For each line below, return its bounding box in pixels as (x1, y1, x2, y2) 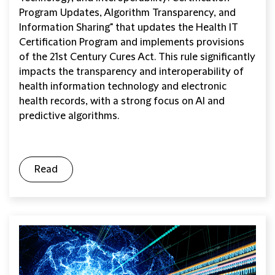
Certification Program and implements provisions (19, 37, 244, 48)
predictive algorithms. (19, 110, 119, 122)
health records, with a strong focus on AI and (19, 96, 225, 107)
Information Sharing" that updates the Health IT (19, 22, 238, 34)
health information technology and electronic (19, 81, 227, 93)
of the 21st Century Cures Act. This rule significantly (19, 52, 255, 63)
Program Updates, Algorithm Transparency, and (19, 7, 236, 19)
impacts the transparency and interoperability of (19, 66, 244, 78)
